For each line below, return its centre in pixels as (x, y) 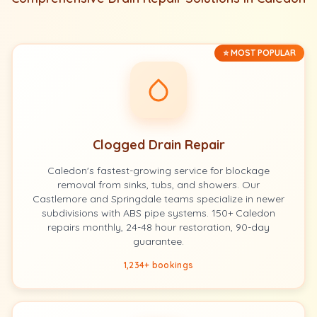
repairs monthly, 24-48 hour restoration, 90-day (158, 227)
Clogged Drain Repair (158, 145)
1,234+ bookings (158, 265)
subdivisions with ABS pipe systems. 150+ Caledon (158, 213)
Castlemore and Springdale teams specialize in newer (158, 199)
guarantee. (158, 241)
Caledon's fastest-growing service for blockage (158, 171)
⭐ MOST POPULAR (259, 53)
